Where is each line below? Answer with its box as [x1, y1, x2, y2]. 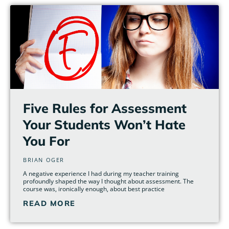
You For [23, 132, 70, 149]
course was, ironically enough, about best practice [23, 185, 165, 193]
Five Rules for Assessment [23, 100, 187, 116]
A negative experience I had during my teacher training [23, 169, 179, 177]
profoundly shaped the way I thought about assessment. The [23, 177, 194, 185]
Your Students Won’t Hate [23, 116, 186, 132]
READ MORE [23, 198, 76, 208]
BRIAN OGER [23, 155, 64, 164]
